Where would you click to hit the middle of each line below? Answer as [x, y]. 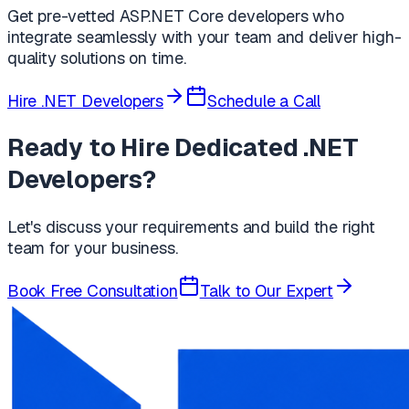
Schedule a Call [264, 100]
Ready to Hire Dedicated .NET [183, 148]
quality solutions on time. [97, 58]
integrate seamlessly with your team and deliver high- [204, 37]
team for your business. [93, 247]
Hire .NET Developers [86, 100]
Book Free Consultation [93, 290]
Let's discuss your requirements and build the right [191, 226]
